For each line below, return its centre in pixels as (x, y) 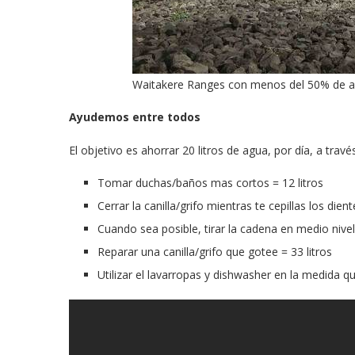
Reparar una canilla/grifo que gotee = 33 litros (215, 251)
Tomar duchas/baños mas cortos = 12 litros (210, 182)
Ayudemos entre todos (135, 116)
